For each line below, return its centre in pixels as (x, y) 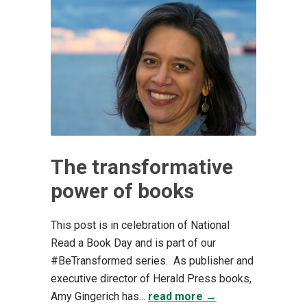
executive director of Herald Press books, (151, 278)
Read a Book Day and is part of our (133, 243)
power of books (122, 191)
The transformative (142, 167)
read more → (182, 296)
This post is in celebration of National (140, 225)
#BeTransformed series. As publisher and (152, 260)
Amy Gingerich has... (99, 296)
